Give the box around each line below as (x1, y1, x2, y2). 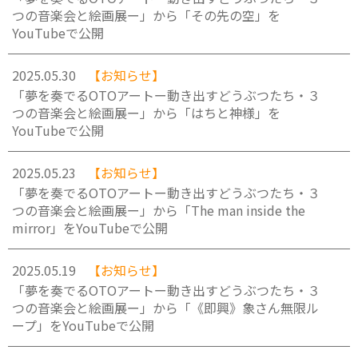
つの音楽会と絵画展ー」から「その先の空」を (12, 6, 280, 25)
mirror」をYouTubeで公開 (12, 218, 168, 237)
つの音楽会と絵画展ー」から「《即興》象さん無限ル (12, 298, 319, 317)
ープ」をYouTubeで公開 (12, 316, 154, 335)
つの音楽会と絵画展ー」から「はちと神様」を (12, 103, 280, 122)
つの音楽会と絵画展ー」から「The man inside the (12, 201, 305, 220)
